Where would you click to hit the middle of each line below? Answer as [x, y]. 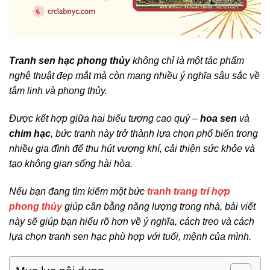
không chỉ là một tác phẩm [187, 61]
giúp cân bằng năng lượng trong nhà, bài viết [159, 206]
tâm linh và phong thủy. [58, 91]
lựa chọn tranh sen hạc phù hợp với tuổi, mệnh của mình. [130, 236]
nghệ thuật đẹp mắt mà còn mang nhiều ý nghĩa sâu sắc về [134, 76]
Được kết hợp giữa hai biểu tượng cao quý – [105, 118]
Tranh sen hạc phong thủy [70, 61]
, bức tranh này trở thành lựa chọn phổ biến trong [154, 133]
